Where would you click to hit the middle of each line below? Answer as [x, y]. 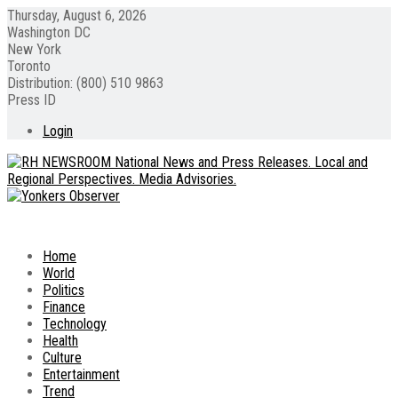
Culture [62, 358]
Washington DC [49, 32]
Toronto [29, 66]
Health [60, 341]
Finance [64, 307]
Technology [75, 324]
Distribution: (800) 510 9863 [85, 83]
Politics [64, 290]
